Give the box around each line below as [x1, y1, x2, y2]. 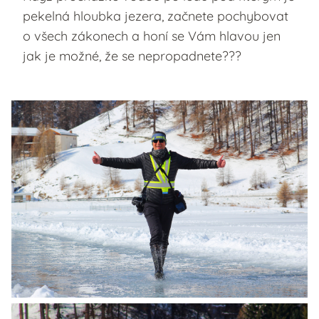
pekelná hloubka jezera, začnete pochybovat [23, 7, 288, 24]
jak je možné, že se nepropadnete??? [23, 47, 241, 64]
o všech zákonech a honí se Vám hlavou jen [23, 27, 281, 44]
